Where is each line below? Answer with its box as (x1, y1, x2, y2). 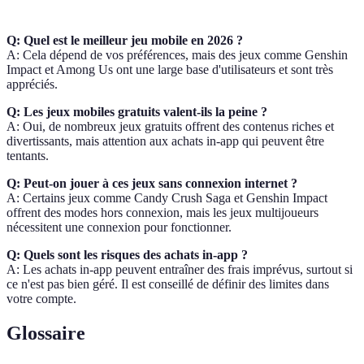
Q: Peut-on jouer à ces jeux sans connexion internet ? (6, 176, 297, 190)
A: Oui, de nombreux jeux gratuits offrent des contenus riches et (6, 119, 334, 133)
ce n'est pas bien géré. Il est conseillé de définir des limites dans (6, 277, 329, 291)
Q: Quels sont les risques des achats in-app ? (6, 248, 248, 262)
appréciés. (6, 77, 58, 91)
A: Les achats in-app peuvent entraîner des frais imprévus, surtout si (6, 262, 353, 276)
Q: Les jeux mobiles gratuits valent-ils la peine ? (6, 105, 267, 119)
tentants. (6, 149, 49, 162)
